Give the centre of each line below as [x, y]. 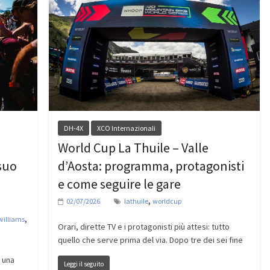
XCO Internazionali [126, 128]
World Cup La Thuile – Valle [133, 147]
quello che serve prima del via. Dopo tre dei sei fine [150, 240]
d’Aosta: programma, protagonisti [151, 165]
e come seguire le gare [119, 184]
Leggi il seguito [83, 264]
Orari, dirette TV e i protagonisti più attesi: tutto [143, 226]
